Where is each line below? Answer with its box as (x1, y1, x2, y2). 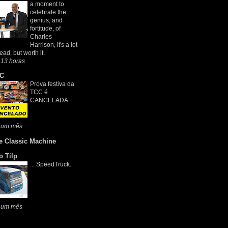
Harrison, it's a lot (30, 41, 77, 48)
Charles (30, 33, 52, 40)
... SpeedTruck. (30, 161, 71, 168)
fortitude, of (30, 24, 61, 32)
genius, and (30, 16, 63, 24)
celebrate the (30, 8, 66, 16)
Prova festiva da (30, 80, 74, 88)
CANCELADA (30, 97, 68, 104)
